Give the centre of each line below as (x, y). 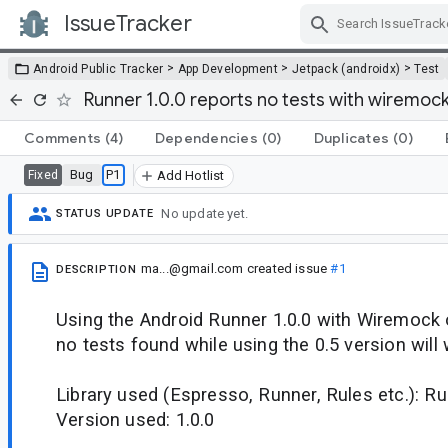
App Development (228, 68)
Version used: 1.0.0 (135, 419)
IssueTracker (128, 23)
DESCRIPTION (96, 269)
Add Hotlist (190, 175)
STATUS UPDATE (105, 214)
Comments (62, 137)
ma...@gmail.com (192, 268)
